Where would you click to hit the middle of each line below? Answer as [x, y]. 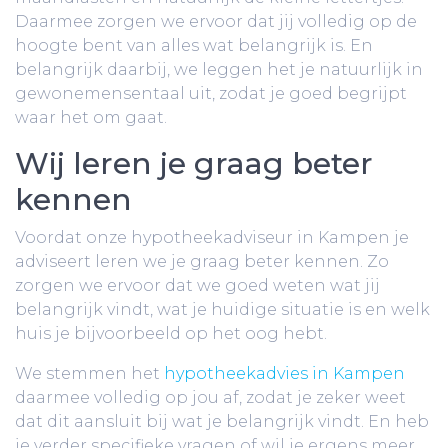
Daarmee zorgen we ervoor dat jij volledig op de [216, 21]
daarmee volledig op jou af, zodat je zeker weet [210, 397]
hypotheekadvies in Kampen [284, 373]
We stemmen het [89, 373]
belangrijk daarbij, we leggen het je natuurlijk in [219, 69]
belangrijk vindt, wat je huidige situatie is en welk [222, 309]
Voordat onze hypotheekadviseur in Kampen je [212, 237]
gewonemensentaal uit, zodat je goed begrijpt [211, 93]
